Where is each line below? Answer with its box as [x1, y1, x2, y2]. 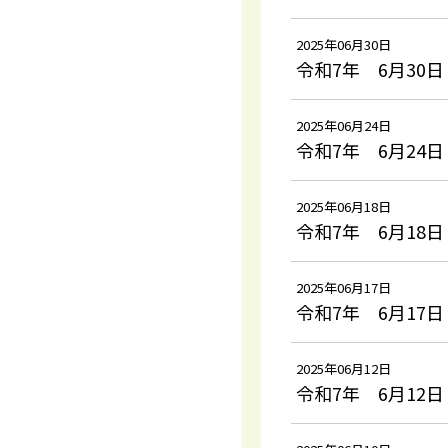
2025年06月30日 [296, 35, 391, 54]
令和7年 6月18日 [296, 218, 444, 244]
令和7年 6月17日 [296, 299, 444, 325]
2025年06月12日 [296, 359, 391, 378]
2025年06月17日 [296, 278, 391, 297]
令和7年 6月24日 [296, 137, 444, 163]
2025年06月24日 [296, 116, 391, 135]
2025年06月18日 [296, 197, 391, 216]
